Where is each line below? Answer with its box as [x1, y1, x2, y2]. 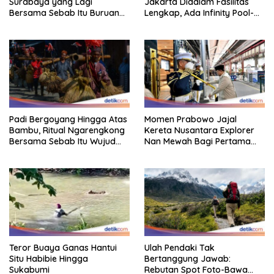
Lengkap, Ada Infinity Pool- [144, 7, 254, 19]
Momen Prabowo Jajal [144, 114, 237, 125]
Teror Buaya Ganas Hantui [9, 242, 117, 253]
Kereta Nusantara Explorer [144, 125, 254, 136]
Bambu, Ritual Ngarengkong [9, 125, 125, 136]
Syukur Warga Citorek [9, 147, 100, 158]
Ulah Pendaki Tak [144, 242, 215, 253]
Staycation [9, 18, 53, 30]
